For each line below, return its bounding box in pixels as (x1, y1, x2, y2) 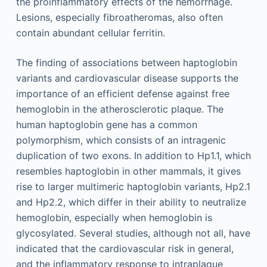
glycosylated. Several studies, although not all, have (15, 226, 250, 239)
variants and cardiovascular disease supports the (15, 72, 238, 84)
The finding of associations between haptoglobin (15, 56, 237, 69)
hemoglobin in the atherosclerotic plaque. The (15, 103, 223, 115)
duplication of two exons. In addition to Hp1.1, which (15, 149, 251, 162)
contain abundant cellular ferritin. (15, 26, 165, 39)
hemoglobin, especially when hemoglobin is (15, 211, 212, 223)
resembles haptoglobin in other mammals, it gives (15, 164, 241, 177)
